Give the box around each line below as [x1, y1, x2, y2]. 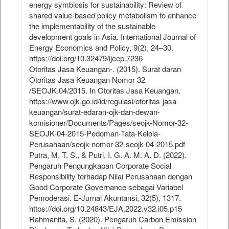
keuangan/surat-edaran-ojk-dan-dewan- [29, 106, 160, 118]
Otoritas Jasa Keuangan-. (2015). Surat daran [29, 63, 181, 75]
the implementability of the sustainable [29, 20, 155, 32]
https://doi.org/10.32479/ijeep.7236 [29, 53, 143, 64]
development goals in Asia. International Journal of [29, 31, 196, 42]
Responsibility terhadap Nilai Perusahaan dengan [29, 171, 192, 182]
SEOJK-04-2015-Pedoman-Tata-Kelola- [29, 128, 161, 139]
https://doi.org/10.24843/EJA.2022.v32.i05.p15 [29, 203, 182, 214]
